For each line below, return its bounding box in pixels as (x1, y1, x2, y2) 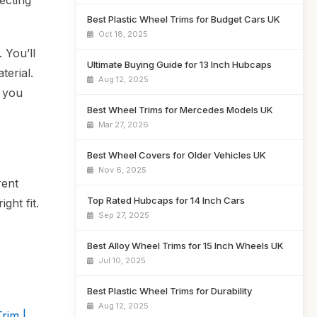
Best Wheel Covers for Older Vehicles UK (87, 149, 266, 161)
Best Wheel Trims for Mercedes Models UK (87, 104, 273, 115)
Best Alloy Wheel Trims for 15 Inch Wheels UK (87, 240, 284, 251)
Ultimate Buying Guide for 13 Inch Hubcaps (87, 59, 272, 70)
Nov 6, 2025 (96, 165, 146, 175)
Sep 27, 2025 (96, 210, 149, 220)
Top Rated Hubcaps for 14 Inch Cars (87, 195, 245, 206)
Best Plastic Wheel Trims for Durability (87, 285, 252, 296)
